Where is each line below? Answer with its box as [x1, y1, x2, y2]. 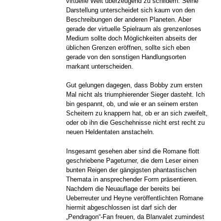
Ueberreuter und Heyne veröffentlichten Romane [66, 194, 204, 202]
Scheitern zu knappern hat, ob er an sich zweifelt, [66, 110, 208, 117]
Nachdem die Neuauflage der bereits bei [66, 184, 181, 192]
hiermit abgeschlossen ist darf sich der [66, 203, 177, 211]
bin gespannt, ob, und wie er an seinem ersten [66, 100, 198, 108]
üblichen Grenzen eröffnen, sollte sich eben [66, 44, 190, 52]
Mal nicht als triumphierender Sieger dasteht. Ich [66, 91, 205, 99]
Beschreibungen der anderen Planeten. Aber [66, 16, 192, 24]
